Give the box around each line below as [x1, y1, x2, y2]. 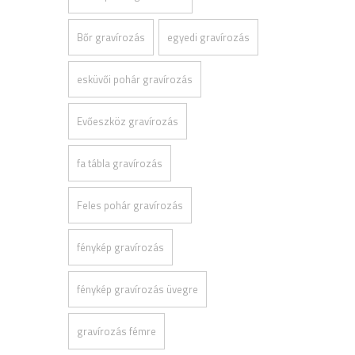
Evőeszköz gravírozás [77, 113, 178, 129]
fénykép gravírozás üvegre [77, 281, 198, 297]
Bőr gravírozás [77, 29, 145, 45]
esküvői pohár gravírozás [77, 71, 193, 87]
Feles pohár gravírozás [77, 197, 183, 213]
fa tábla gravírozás [77, 155, 162, 171]
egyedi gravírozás [167, 29, 250, 45]
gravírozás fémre [77, 323, 156, 339]
